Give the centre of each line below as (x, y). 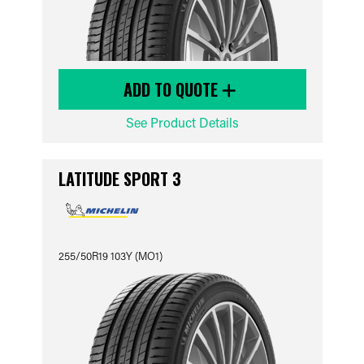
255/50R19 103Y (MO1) (110, 256)
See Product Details (182, 122)
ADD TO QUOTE (173, 89)
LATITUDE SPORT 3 (119, 179)
